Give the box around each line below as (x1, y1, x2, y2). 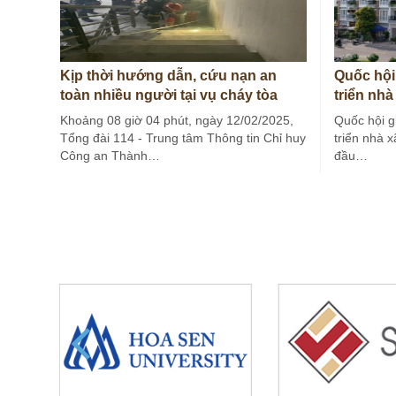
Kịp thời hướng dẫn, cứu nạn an (60, 68, 277, 84)
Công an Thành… (60, 148, 160, 164)
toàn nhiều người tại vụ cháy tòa (60, 88, 278, 103)
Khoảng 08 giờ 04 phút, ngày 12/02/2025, (60, 113, 293, 128)
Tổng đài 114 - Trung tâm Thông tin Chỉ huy (60, 131, 306, 146)
